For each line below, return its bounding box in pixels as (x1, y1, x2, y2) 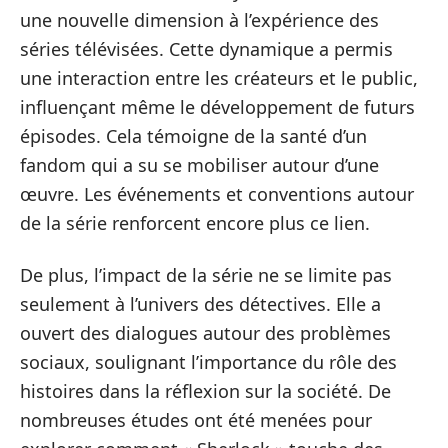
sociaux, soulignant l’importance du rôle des (20, 349, 397, 374)
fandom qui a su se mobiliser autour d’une (20, 153, 379, 177)
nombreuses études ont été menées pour (20, 407, 372, 432)
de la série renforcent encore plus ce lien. (20, 211, 370, 235)
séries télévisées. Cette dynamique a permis (20, 37, 393, 61)
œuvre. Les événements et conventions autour (20, 182, 414, 206)
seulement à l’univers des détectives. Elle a (20, 291, 381, 316)
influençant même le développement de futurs (20, 95, 415, 119)
